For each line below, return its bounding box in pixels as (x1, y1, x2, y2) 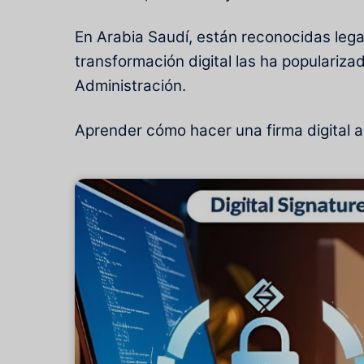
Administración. (75, 76, 186, 96)
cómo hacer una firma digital (146, 120, 350, 140)
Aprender (75, 120, 146, 140)
